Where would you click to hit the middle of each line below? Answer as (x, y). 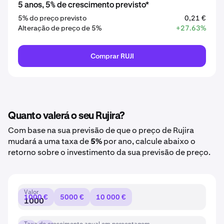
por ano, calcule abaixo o (149, 141)
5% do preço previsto (52, 18)
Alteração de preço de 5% (60, 28)
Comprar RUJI (112, 56)
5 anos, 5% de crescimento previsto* (83, 5)
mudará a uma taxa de (49, 141)
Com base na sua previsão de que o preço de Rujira (101, 130)
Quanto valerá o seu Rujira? (66, 116)
